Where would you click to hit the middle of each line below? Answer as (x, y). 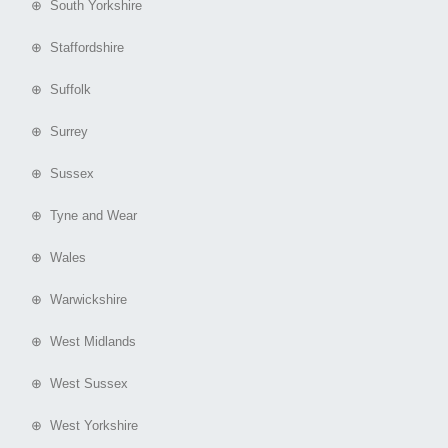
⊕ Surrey (51, 132)
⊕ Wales (50, 258)
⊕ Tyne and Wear (76, 216)
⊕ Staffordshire (69, 48)
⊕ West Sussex (71, 384)
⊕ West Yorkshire (76, 426)
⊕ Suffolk (53, 90)
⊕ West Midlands (75, 342)
